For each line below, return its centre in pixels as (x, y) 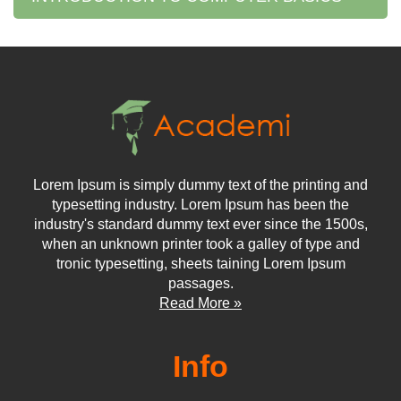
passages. (200, 284)
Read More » (200, 303)
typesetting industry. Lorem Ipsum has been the (200, 205)
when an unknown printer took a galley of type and (200, 244)
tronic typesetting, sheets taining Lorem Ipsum (200, 264)
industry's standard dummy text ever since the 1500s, (200, 225)
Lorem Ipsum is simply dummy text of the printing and (200, 185)
